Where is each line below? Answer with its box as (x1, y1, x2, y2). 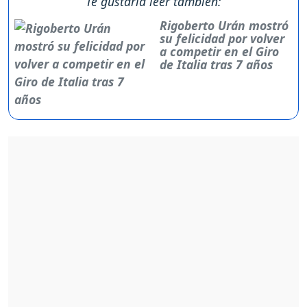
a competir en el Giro (159, 43, 279, 60)
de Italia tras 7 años (159, 56, 273, 73)
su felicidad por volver (159, 30, 284, 47)
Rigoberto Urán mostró (159, 17, 288, 34)
